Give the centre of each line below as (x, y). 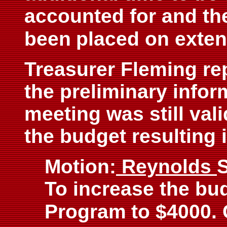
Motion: (80, 166)
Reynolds (166, 166)
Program (85, 212)
